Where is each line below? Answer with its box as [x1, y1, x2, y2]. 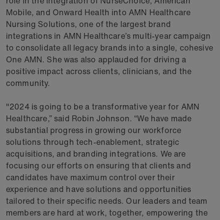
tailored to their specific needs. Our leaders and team [6, 195, 208, 207]
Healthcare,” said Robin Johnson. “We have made [6, 112, 192, 124]
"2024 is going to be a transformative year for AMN [6, 101, 200, 112]
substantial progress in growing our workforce [6, 124, 182, 136]
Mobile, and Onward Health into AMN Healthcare [6, 6, 191, 18]
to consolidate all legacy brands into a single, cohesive [6, 42, 213, 54]
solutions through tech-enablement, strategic [6, 136, 180, 148]
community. [6, 77, 51, 89]
